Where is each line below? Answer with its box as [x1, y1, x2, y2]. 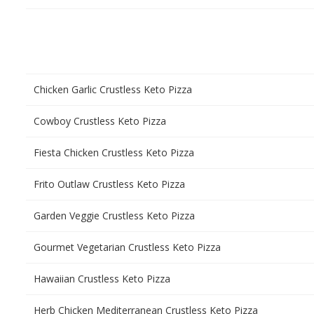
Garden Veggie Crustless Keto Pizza [34, 209, 195, 222]
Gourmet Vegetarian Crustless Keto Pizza [34, 240, 221, 254]
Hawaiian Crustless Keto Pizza [34, 272, 170, 285]
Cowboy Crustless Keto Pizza [34, 114, 166, 128]
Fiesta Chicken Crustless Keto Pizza [34, 146, 194, 159]
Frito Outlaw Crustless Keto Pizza [34, 177, 185, 191]
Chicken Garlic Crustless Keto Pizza [34, 83, 192, 96]
